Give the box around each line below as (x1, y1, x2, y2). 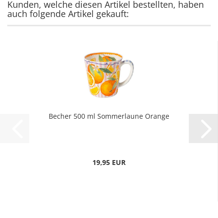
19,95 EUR (92, 158, 126, 167)
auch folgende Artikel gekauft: (7, 8, 129, 19)
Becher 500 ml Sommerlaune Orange (48, 111, 169, 121)
